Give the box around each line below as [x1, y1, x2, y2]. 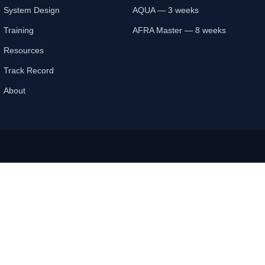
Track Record [3, 66, 54, 76]
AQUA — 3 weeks [132, 5, 199, 15]
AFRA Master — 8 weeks [132, 25, 226, 35]
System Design [3, 5, 60, 15]
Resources [3, 46, 44, 56]
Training [3, 25, 34, 35]
